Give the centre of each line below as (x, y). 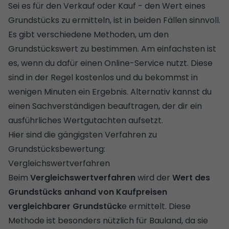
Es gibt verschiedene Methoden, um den (88, 34)
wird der (154, 177)
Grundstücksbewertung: (57, 149)
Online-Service (134, 63)
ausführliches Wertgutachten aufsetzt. (86, 120)
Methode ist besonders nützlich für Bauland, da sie (108, 220)
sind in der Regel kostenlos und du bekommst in (103, 77)
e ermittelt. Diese (156, 206)
